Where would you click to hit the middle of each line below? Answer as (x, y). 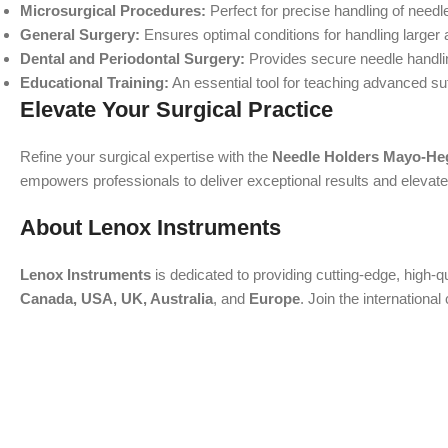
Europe (274, 298)
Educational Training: (94, 82)
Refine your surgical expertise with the (146, 156)
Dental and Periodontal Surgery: (132, 58)
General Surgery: (80, 34)
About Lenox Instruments (150, 227)
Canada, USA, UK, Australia (116, 298)
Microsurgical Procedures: (113, 10)
